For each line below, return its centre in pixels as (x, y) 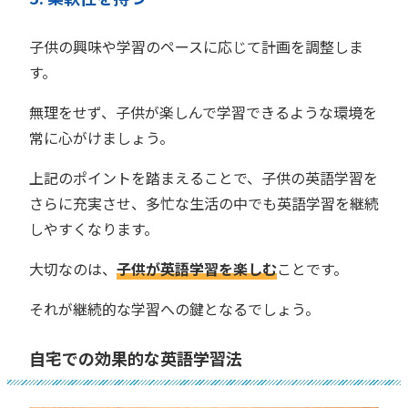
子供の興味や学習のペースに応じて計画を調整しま (196, 47)
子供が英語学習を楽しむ (197, 269)
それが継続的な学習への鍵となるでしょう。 (174, 309)
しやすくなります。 (94, 229)
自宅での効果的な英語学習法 (136, 358)
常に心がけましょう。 (102, 138)
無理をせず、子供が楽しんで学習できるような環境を (203, 112)
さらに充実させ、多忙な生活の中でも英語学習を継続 (204, 204)
